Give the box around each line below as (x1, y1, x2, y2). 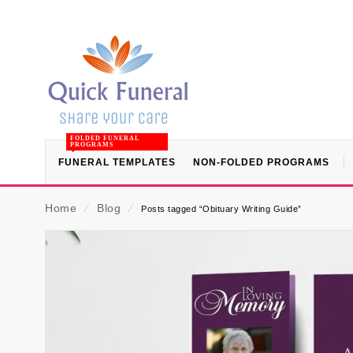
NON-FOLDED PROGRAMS (193, 157, 329, 168)
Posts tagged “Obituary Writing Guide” (141, 204, 302, 214)
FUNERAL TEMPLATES (58, 157, 176, 168)
